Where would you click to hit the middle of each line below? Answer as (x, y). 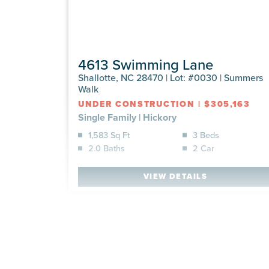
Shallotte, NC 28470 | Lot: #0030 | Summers (171, 77)
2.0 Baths (107, 148)
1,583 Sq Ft (109, 134)
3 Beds (206, 134)
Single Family (107, 117)
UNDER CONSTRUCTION (137, 104)
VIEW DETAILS (175, 177)
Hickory (160, 117)
